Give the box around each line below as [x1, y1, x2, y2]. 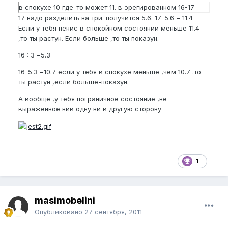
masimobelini [35, 194, 95, 206]
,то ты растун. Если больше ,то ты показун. [18, 34, 159, 42]
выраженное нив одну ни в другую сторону [18, 104, 161, 113]
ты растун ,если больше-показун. [18, 77, 129, 86]
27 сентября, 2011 [84, 207, 142, 216]
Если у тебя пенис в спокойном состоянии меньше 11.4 [18, 23, 199, 32]
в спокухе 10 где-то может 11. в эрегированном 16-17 [19, 3, 194, 11]
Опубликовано [35, 207, 84, 216]
